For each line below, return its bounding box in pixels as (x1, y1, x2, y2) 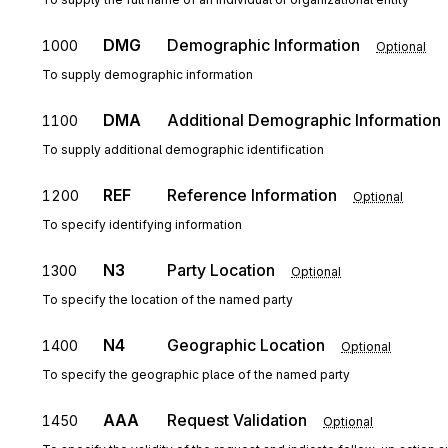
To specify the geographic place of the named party (42, 367, 350, 382)
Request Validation (167, 410, 307, 430)
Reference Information (167, 185, 337, 205)
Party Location (167, 260, 275, 280)
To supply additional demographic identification (42, 142, 324, 157)
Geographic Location (167, 335, 325, 355)
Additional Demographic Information (167, 110, 441, 130)
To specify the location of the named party (42, 292, 293, 307)
